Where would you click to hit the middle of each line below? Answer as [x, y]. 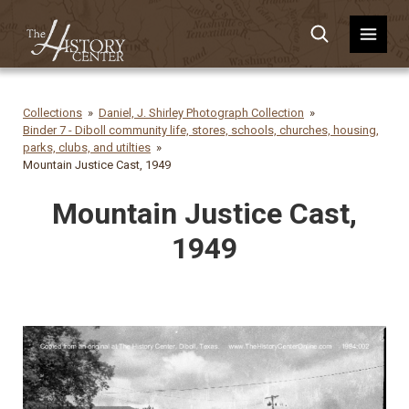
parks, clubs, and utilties [87, 147]
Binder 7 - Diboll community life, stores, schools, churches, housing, [201, 130]
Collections [52, 113]
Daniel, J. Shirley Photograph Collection [201, 113]
